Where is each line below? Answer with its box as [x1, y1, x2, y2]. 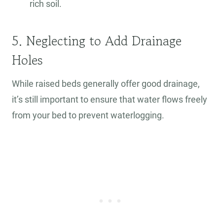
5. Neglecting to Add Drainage [12, 32, 182, 50]
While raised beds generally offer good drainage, [12, 78, 200, 89]
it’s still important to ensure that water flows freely [12, 94, 207, 105]
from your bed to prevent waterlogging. [12, 110, 164, 121]
